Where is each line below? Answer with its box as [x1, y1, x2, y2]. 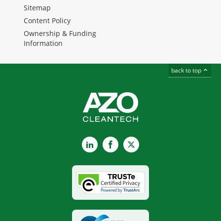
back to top [171, 66, 203, 74]
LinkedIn [93, 139, 124, 150]
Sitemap [24, 3, 51, 13]
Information [24, 38, 63, 48]
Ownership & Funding [24, 29, 96, 38]
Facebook [114, 139, 149, 150]
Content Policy [24, 16, 71, 26]
